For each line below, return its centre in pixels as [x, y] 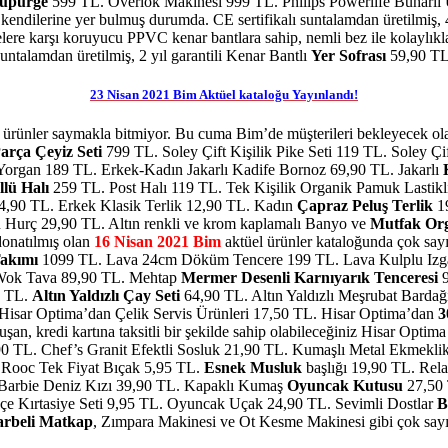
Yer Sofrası [348, 56]
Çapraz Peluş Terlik [365, 206]
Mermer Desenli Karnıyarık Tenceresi [309, 278]
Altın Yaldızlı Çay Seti [106, 296]
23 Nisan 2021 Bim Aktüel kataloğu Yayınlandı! [224, 95]
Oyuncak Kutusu [345, 386]
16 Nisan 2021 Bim [157, 242]
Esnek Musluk [253, 368]
